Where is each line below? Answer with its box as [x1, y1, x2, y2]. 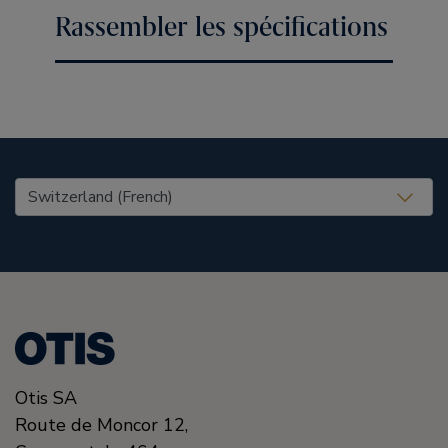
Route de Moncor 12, [15, 413, 188, 437]
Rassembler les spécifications [55, 10, 388, 44]
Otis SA [15, 386, 77, 410]
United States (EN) [14, 178, 171, 202]
